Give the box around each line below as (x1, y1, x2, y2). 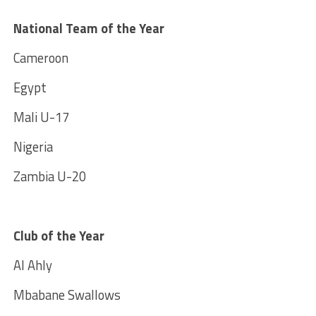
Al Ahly (13, 255, 52, 275)
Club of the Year (13, 225, 104, 245)
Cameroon (13, 47, 68, 68)
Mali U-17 (13, 107, 69, 127)
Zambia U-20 (13, 166, 86, 186)
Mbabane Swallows (13, 284, 121, 305)
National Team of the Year (13, 18, 164, 38)
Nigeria (13, 136, 53, 157)
